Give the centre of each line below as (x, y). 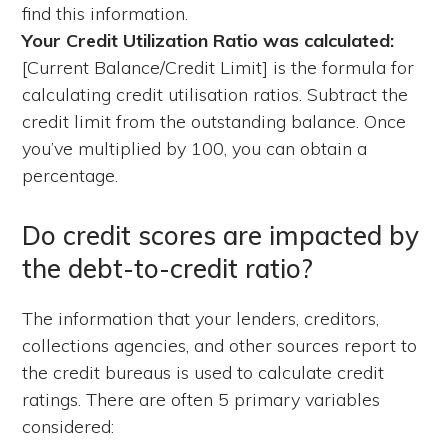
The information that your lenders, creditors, (201, 318)
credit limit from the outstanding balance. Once (214, 121)
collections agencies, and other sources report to (220, 345)
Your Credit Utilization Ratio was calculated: (208, 40)
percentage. (70, 175)
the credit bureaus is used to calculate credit (203, 372)
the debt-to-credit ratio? (168, 268)
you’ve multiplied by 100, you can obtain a (195, 148)
